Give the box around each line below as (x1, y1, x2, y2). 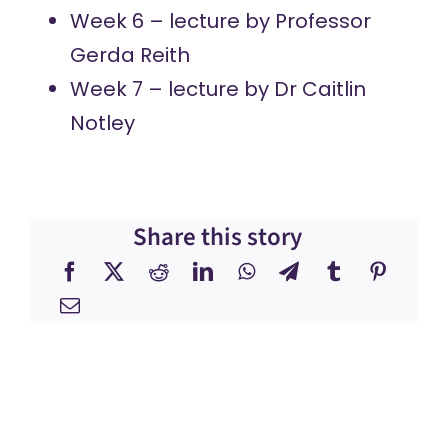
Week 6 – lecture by (69, 7, 275, 35)
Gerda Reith (69, 41, 190, 69)
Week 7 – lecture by (69, 75, 274, 103)
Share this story (133, 219, 303, 255)
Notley (69, 109, 140, 137)
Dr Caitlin (273, 75, 366, 103)
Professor (274, 7, 371, 35)
